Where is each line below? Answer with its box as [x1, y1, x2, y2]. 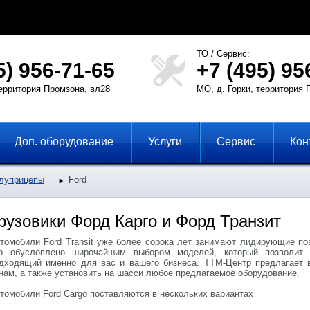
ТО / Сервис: [197, 48, 250, 59]
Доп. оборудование [15, 136, 113, 147]
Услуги [148, 136, 182, 147]
